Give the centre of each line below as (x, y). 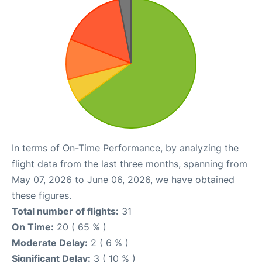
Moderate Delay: (50, 243)
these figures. (42, 195)
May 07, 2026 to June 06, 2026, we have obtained (123, 180)
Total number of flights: (65, 211)
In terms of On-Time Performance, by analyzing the (125, 148)
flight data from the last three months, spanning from (130, 164)
